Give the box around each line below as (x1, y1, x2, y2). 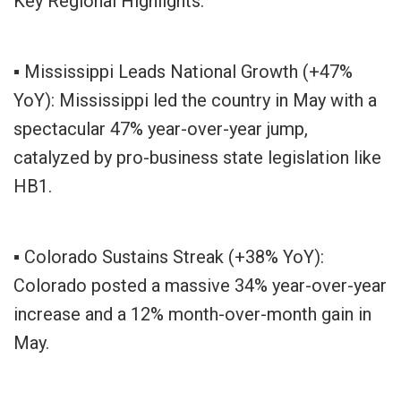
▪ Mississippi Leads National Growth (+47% (13, 61, 353, 83)
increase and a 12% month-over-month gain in (13, 303, 371, 326)
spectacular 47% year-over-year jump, (13, 118, 308, 141)
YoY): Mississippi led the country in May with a (13, 90, 377, 112)
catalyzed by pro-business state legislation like (13, 147, 381, 169)
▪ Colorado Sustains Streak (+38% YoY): (13, 246, 324, 269)
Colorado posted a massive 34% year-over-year (13, 275, 387, 297)
